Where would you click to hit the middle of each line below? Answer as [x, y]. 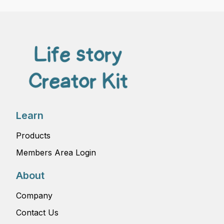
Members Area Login [56, 152]
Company [34, 195]
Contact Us [37, 212]
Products [33, 135]
